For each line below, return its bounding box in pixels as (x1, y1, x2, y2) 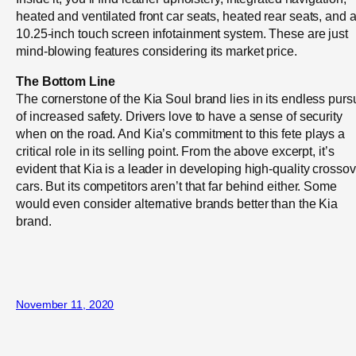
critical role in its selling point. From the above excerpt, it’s (16, 144, 335, 159)
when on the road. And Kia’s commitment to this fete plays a (16, 126, 346, 141)
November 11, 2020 (16, 297, 114, 311)
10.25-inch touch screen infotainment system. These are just (16, 26, 349, 41)
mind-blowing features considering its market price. (16, 44, 297, 59)
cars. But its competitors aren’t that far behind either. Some (16, 179, 337, 194)
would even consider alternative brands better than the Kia (16, 196, 339, 211)
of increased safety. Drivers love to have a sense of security (16, 109, 342, 124)
